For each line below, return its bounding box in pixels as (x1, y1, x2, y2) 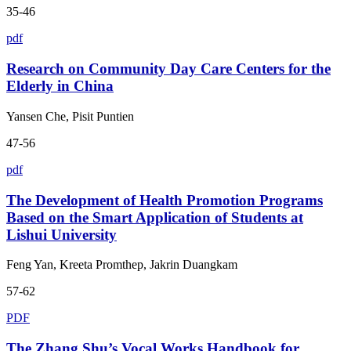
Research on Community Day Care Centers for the (6, 60, 331, 78)
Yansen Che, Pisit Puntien (6, 109, 134, 123)
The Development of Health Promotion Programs (6, 191, 323, 208)
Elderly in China (6, 78, 114, 95)
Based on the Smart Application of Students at (6, 208, 303, 226)
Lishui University (6, 226, 117, 243)
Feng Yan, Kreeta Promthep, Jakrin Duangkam (6, 258, 237, 272)
